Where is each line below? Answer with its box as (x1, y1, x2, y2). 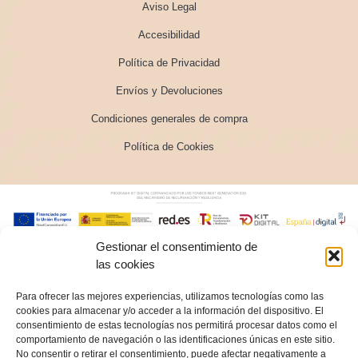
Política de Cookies (124, 140, 215, 153)
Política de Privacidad (118, 56, 221, 69)
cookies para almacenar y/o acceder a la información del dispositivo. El (16, 305, 324, 316)
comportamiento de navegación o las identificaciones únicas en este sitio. (16, 334, 335, 345)
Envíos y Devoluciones (115, 84, 223, 97)
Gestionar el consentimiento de (96, 240, 257, 253)
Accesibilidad (138, 28, 201, 41)
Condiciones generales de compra (90, 112, 248, 125)
